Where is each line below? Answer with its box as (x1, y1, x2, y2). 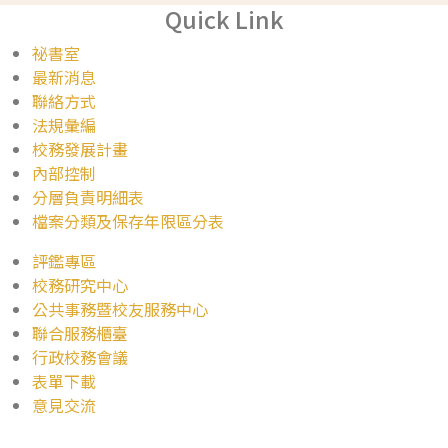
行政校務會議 (32, 345, 128, 369)
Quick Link (164, 2, 284, 36)
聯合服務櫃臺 (32, 321, 128, 345)
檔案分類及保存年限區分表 (32, 209, 224, 233)
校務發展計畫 (32, 137, 128, 161)
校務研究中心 (32, 273, 128, 297)
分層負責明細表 (32, 185, 144, 209)
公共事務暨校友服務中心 (32, 297, 208, 321)
